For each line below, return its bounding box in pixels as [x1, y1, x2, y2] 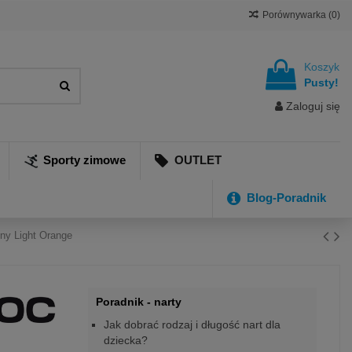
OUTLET [171, 152, 222, 167]
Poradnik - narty [95, 295, 181, 308]
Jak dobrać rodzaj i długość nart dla [103, 318, 280, 332]
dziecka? [103, 334, 148, 347]
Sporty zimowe [43, 152, 126, 167]
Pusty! [304, 76, 339, 90]
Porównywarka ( [262, 9, 332, 20]
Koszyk [304, 60, 339, 74]
